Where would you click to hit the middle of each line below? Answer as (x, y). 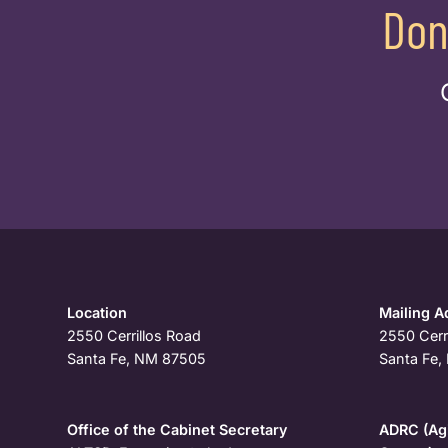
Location (97, 313)
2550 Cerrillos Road (134, 336)
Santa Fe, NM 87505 (137, 359)
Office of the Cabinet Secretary (177, 430)
